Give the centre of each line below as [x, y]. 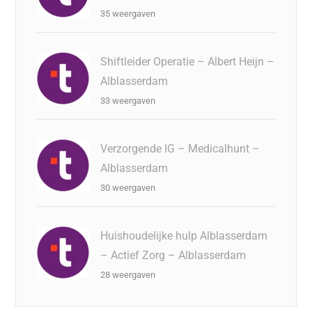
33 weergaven [128, 101]
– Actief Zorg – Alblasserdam [173, 255]
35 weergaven [128, 14]
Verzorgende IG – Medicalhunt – [180, 149]
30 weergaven [128, 188]
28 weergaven [128, 275]
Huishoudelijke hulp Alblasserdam [184, 236]
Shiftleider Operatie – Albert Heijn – [188, 62]
